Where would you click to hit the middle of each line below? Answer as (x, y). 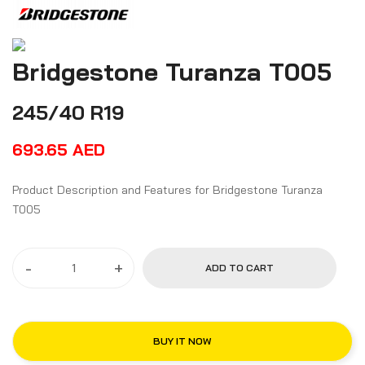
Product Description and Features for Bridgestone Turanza (147, 190)
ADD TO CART (239, 268)
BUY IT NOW (182, 341)
